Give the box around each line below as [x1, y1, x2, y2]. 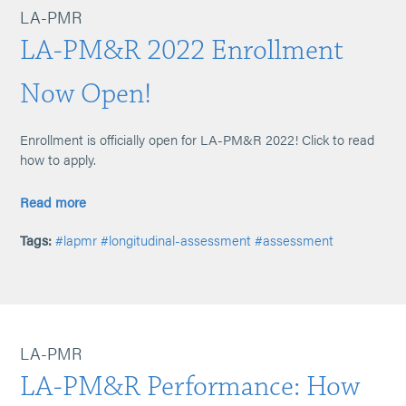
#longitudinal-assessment [101, 230, 252, 249]
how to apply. [20, 150, 97, 169]
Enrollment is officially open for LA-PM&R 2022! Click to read [20, 130, 375, 149]
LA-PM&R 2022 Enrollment [20, 33, 344, 68]
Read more [20, 192, 87, 211]
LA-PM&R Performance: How [20, 369, 361, 404]
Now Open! [20, 76, 152, 111]
